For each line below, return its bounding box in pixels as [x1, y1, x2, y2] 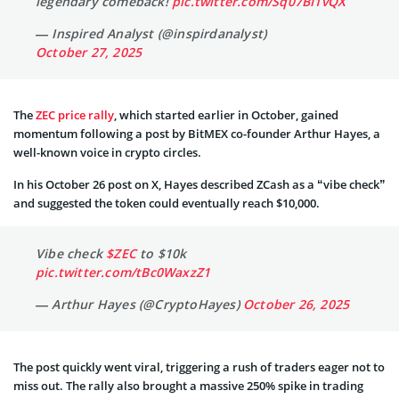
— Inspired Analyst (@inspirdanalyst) [36, 25, 267, 43]
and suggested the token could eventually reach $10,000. [13, 195, 320, 212]
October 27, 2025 [36, 44, 142, 61]
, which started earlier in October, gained [114, 107, 338, 124]
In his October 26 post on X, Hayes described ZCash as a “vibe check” [13, 176, 386, 193]
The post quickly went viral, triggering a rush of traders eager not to [13, 359, 385, 376]
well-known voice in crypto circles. [13, 144, 201, 161]
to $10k [136, 245, 187, 263]
